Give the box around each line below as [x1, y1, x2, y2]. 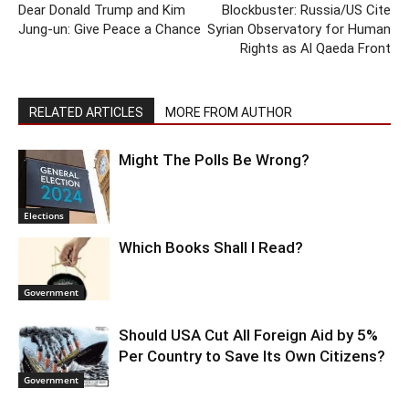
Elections [24, 208, 64, 222]
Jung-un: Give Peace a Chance [18, 20, 201, 37]
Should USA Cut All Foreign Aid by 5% [119, 325, 378, 344]
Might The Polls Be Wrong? [119, 150, 309, 169]
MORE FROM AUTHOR [165, 104, 292, 120]
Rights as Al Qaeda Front [240, 39, 391, 57]
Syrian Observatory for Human [207, 20, 391, 37]
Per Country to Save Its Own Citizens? [119, 346, 385, 365]
